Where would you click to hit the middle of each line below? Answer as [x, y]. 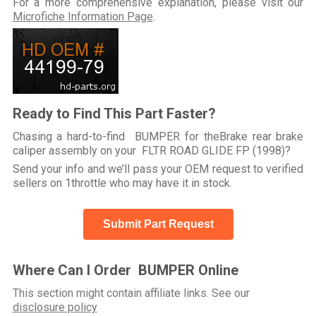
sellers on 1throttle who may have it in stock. [122, 183]
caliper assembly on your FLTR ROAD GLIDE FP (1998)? [151, 150]
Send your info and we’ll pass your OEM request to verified [158, 169]
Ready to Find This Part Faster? [114, 113]
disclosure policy [55, 307]
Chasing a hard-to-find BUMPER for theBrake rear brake [158, 136]
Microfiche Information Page [83, 16]
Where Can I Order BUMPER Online [125, 270]
